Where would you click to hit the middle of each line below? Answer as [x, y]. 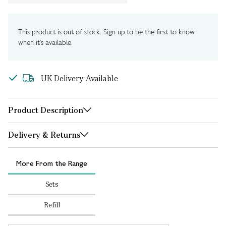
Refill [52, 205]
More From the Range [52, 163]
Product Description [46, 110]
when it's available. [45, 42]
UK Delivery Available [79, 78]
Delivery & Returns [44, 135]
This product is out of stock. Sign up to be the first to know [106, 32]
